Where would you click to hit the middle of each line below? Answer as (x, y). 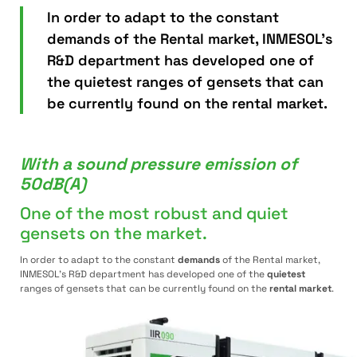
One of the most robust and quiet (154, 213)
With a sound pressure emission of (159, 164)
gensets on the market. (114, 233)
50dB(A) (53, 184)
